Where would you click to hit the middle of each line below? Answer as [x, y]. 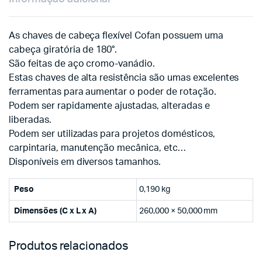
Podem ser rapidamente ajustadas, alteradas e [109, 106]
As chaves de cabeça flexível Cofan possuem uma [116, 35]
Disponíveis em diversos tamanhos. [85, 162]
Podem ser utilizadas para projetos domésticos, [112, 134]
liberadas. [30, 120]
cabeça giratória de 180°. [63, 49]
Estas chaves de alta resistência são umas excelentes [124, 77]
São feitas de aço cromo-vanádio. [82, 63]
